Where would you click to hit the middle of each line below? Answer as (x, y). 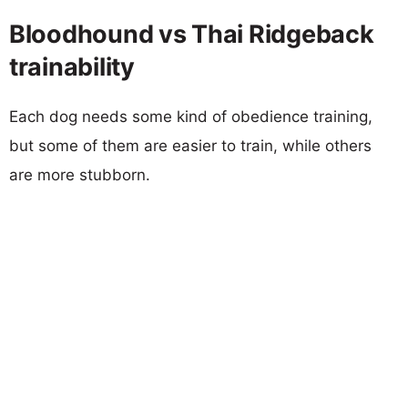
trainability (72, 66)
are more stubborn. (80, 174)
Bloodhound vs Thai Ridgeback (192, 34)
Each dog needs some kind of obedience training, (191, 116)
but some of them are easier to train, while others (190, 145)
